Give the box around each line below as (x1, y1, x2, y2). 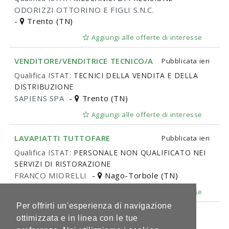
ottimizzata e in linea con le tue (16, 213, 138, 222)
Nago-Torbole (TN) (102, 170, 178, 180)
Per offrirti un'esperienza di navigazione (16, 201, 172, 210)
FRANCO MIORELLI (14, 170, 87, 180)
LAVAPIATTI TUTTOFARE (14, 133, 110, 144)
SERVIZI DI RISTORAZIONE (14, 159, 111, 169)
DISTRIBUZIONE (14, 82, 74, 91)
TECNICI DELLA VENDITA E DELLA (74, 71, 198, 80)
